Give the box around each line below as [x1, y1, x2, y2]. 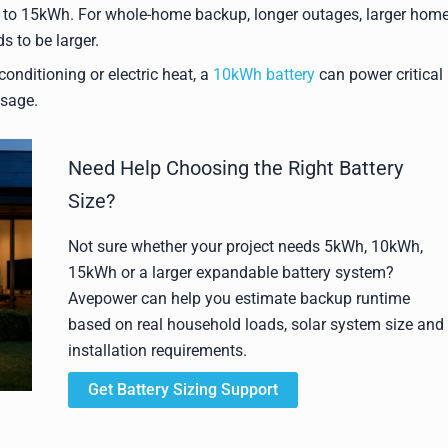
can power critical [315, 65, 443, 85]
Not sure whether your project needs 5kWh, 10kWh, [67, 237, 423, 257]
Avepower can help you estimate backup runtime [67, 289, 410, 309]
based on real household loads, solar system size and [67, 315, 444, 335]
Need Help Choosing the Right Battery [67, 156, 403, 181]
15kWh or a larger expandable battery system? [67, 263, 394, 283]
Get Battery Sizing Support [87, 380, 278, 400]
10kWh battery [213, 65, 315, 85]
